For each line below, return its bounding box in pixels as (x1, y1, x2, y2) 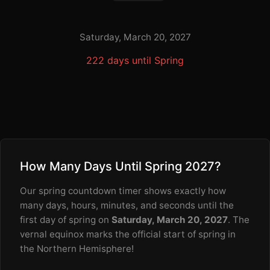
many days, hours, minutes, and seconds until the (20, 199, 234, 211)
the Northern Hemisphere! (20, 243, 134, 254)
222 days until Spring (86, 54, 184, 66)
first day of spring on (20, 214, 111, 225)
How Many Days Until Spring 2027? (20, 159, 221, 174)
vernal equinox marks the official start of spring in (20, 228, 236, 240)
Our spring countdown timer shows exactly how (20, 185, 226, 196)
